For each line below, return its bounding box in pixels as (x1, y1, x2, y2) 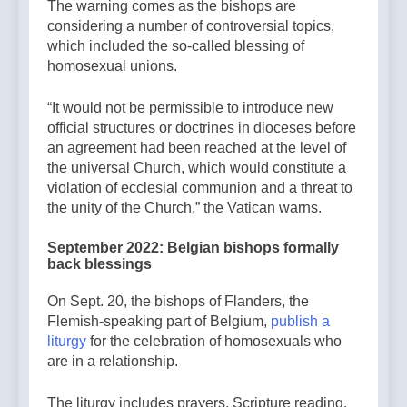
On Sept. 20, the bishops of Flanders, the (47, 293, 309, 310)
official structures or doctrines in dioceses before (47, 120, 356, 136)
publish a (271, 313, 330, 330)
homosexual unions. (47, 58, 181, 74)
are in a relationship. (47, 353, 182, 370)
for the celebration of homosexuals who (86, 333, 342, 350)
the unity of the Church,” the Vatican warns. (47, 200, 325, 216)
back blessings (47, 256, 152, 273)
